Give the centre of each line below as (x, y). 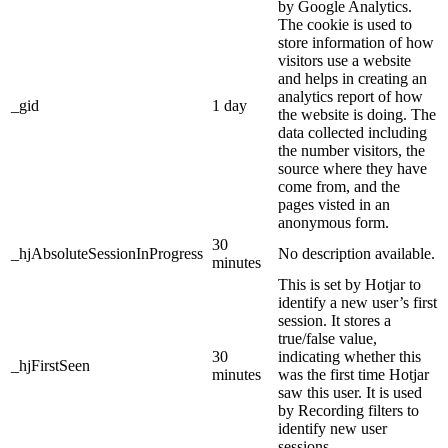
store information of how (356, 43)
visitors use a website (344, 61)
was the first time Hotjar (353, 375)
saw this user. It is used (350, 393)
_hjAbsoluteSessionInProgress (107, 254)
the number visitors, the (351, 151)
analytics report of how (350, 97)
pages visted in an (334, 205)
